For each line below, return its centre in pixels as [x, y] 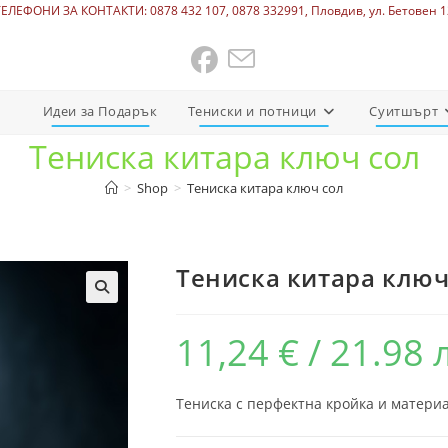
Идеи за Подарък [100, 111]
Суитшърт [404, 111]
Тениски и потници [252, 111]
